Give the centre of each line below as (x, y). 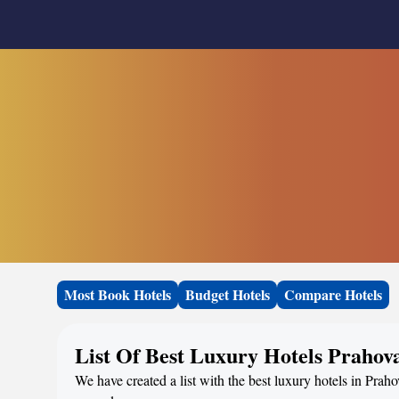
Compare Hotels (333, 294)
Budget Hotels (228, 294)
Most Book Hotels (118, 294)
